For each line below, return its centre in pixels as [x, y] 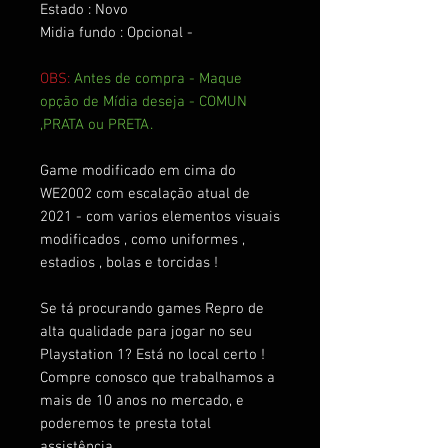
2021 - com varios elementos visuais [160, 216]
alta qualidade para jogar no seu [146, 331]
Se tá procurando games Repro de [152, 308]
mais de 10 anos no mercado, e [142, 400]
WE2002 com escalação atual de [145, 193]
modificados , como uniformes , [142, 239]
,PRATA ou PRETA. [96, 124]
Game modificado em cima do [138, 170]
